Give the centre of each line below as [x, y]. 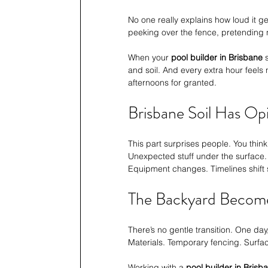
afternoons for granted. [172, 83]
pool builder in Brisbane [217, 58]
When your [150, 58]
